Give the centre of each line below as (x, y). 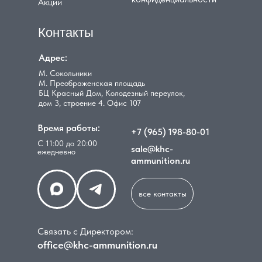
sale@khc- (152, 149)
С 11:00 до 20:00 (67, 144)
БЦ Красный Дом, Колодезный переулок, (112, 93)
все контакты (162, 194)
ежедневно (56, 152)
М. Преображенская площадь (92, 83)
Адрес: (53, 58)
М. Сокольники (65, 73)
